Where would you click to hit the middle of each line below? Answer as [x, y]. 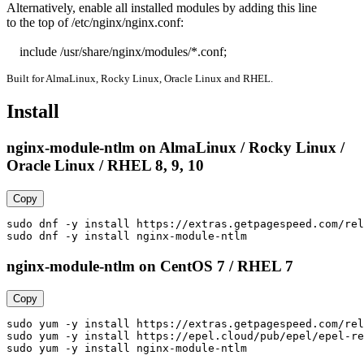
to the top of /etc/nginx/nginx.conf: [95, 22]
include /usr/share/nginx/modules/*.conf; [123, 51]
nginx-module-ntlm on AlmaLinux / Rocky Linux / [175, 148]
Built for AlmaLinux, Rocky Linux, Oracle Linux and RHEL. [140, 78]
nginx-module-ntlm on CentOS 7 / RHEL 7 [150, 266]
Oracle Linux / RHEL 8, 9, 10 [105, 166]
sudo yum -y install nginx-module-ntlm [127, 349]
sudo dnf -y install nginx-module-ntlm [127, 236]
